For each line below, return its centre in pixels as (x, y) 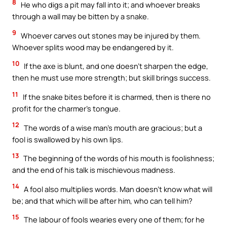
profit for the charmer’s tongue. (66, 108)
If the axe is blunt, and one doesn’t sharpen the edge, (115, 66)
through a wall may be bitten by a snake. (81, 16)
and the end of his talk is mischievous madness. (94, 170)
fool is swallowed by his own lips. (68, 139)
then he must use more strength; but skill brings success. (111, 78)
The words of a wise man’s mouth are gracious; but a (112, 127)
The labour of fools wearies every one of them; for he (113, 220)
